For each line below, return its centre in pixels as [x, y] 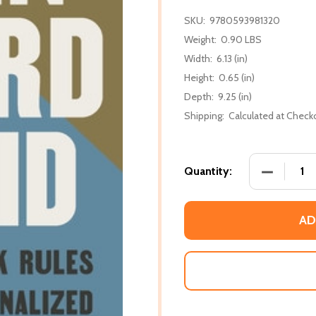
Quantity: [208, 171]
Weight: [200, 39]
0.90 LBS [241, 39]
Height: [199, 77]
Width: [198, 58]
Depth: [199, 96]
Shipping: [204, 115]
